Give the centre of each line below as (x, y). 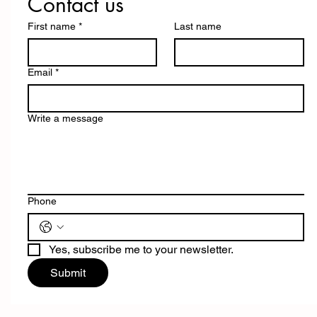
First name (52, 26)
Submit (68, 273)
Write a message (65, 118)
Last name (198, 26)
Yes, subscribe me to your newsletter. (141, 249)
